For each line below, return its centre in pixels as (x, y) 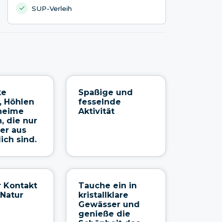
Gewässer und (109, 204)
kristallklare (103, 195)
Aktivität (96, 111)
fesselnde (99, 102)
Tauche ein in (107, 185)
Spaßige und (105, 92)
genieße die (104, 214)
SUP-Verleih (52, 8)
